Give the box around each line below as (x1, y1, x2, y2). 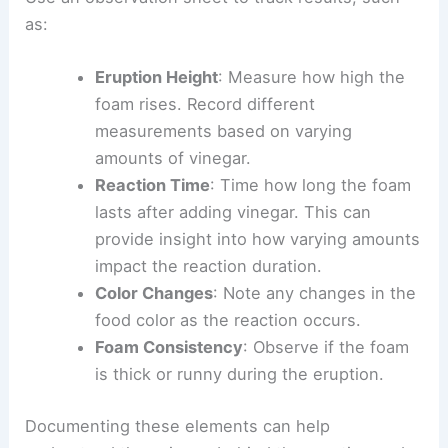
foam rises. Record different (94, 94, 315, 115)
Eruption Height (94, 67, 218, 88)
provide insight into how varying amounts (94, 229, 420, 250)
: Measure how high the (217, 67, 405, 88)
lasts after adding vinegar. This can (94, 202, 371, 223)
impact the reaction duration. (94, 256, 322, 277)
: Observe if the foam (242, 337, 409, 358)
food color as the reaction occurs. (94, 310, 361, 331)
